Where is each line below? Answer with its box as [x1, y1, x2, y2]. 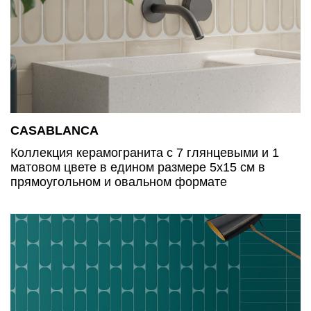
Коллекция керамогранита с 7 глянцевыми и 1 [10, 145, 279, 160]
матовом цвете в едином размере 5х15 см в [10, 160, 265, 174]
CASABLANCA [10, 123, 99, 137]
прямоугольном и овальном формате [10, 174, 227, 189]
